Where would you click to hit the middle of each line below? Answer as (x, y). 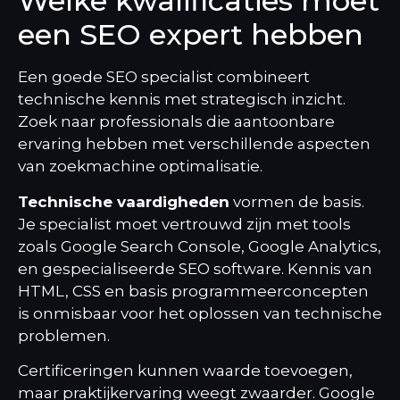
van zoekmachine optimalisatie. (140, 167)
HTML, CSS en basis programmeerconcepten (193, 291)
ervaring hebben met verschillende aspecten (194, 144)
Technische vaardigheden (124, 201)
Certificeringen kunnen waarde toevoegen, (185, 371)
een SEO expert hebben (191, 35)
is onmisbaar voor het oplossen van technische (200, 313)
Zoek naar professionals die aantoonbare (176, 122)
